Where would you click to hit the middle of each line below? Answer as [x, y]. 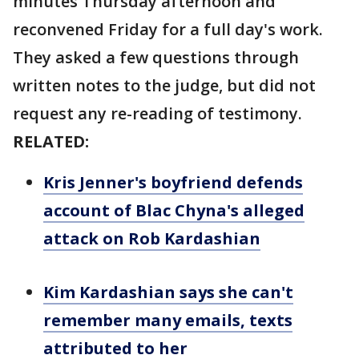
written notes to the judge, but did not [164, 85]
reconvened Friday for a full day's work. [168, 29]
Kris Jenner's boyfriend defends [173, 182]
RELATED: [51, 141]
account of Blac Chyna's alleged [174, 210]
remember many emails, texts [168, 320]
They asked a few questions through [156, 57]
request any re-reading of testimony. [157, 113]
